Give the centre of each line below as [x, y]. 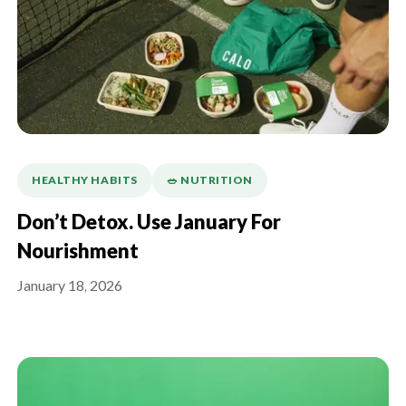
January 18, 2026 [70, 287]
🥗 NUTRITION [210, 181]
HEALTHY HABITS [85, 181]
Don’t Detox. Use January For [149, 223]
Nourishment [78, 252]
